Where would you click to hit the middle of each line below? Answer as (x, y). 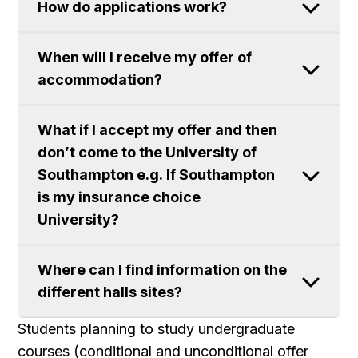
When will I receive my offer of (145, 57)
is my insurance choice (119, 197)
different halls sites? (112, 292)
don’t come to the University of (147, 152)
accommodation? (102, 80)
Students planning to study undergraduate (157, 329)
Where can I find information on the (163, 270)
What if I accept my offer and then (158, 130)
